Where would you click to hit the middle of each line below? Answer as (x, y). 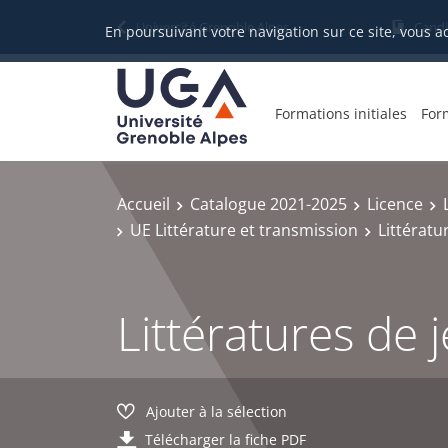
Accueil (143, 204)
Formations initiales (341, 113)
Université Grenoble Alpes (212, 27)
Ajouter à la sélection (216, 411)
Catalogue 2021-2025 (268, 204)
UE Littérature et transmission (244, 229)
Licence (395, 204)
